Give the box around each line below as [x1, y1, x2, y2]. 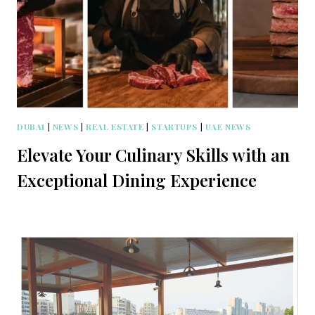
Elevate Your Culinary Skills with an [17, 143, 290, 167]
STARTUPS [151, 121, 198, 133]
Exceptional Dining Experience [17, 169, 257, 192]
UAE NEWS [205, 121, 251, 133]
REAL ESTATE [85, 121, 144, 133]
